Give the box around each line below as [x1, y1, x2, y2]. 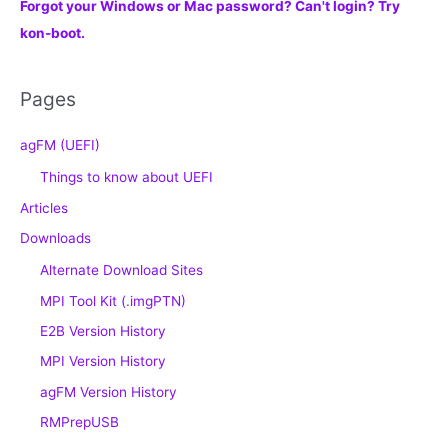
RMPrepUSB [40, 414, 119, 431]
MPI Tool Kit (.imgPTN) [40, 292, 186, 309]
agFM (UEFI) [20, 137, 100, 154]
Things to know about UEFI [40, 169, 213, 186]
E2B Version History [40, 322, 166, 339]
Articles [20, 199, 68, 216]
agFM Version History [40, 383, 177, 400]
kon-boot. [20, 24, 85, 41]
